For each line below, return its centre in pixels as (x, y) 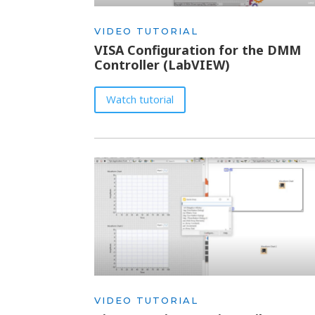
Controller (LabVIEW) (162, 65)
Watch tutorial (140, 99)
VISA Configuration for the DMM (198, 50)
